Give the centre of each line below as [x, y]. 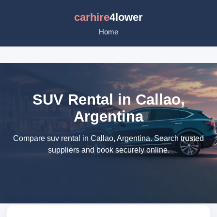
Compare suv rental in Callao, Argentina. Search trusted [108, 138]
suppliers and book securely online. [108, 150]
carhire [92, 17]
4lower [126, 17]
